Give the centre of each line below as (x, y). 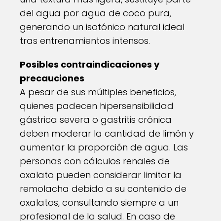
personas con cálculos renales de (95, 161)
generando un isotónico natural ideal (102, 27)
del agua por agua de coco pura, (95, 13)
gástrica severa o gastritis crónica (96, 120)
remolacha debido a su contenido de (103, 189)
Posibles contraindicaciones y (90, 64)
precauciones (52, 78)
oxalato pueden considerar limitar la (101, 175)
